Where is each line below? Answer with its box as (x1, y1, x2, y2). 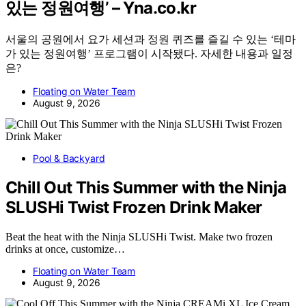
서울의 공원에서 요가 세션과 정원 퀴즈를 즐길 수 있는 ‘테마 (5, 33, 296, 45)
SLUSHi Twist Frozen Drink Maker (5, 197, 262, 217)
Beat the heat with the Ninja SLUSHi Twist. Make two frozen (5, 230, 273, 242)
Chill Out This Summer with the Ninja (5, 177, 287, 197)
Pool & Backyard (33, 152, 105, 164)
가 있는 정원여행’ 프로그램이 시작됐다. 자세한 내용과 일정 (5, 48, 293, 59)
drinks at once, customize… (5, 242, 125, 255)
